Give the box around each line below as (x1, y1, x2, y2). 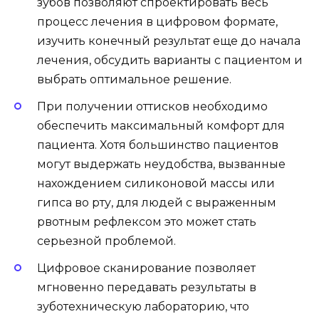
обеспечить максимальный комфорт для (37, 119, 285, 133)
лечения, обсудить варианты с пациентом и (37, 53, 303, 67)
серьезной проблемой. (37, 234, 176, 249)
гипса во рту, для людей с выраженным (37, 196, 276, 210)
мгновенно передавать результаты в (37, 281, 256, 295)
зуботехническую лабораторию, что (37, 300, 249, 314)
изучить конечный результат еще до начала (37, 33, 300, 48)
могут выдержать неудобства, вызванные (37, 157, 286, 172)
